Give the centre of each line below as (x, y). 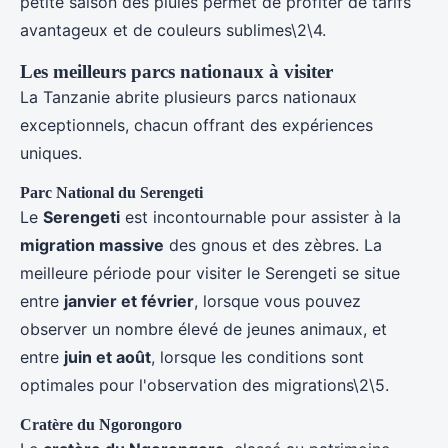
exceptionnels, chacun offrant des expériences (196, 125)
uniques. (51, 153)
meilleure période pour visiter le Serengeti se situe (210, 273)
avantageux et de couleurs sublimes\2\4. (173, 30)
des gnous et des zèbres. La (273, 245)
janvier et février (129, 301)
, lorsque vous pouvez (277, 301)
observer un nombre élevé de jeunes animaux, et (203, 329)
